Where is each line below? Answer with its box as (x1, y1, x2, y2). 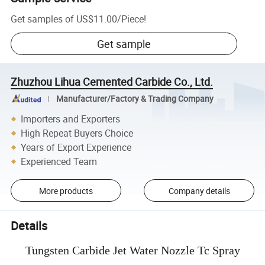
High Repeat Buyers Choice (21, 126, 134, 140)
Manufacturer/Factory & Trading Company (56, 93, 214, 104)
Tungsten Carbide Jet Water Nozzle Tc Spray (25, 243, 240, 257)
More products (38, 185, 93, 196)
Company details (168, 185, 230, 196)
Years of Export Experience (21, 140, 132, 154)
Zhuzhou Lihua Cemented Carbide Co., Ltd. (11, 74, 214, 89)
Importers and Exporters (21, 112, 121, 125)
